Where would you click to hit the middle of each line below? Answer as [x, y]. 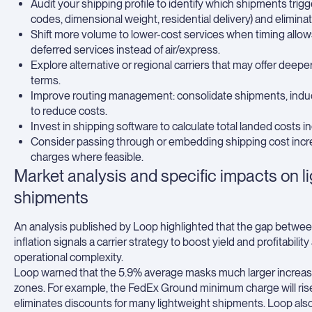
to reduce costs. [69, 111]
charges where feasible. [87, 157]
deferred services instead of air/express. [125, 50]
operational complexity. [69, 257]
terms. [46, 80]
